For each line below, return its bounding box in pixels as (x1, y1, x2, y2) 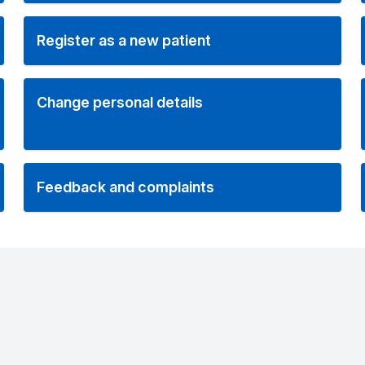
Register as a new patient (37, 32, 212, 49)
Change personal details (37, 94, 204, 111)
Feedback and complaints (37, 178, 215, 196)
